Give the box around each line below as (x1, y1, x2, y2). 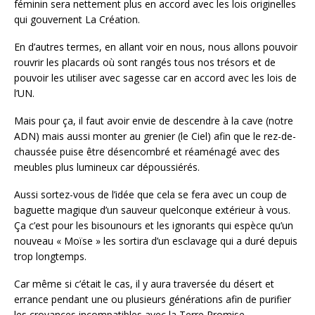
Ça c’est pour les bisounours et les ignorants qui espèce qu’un (14, 218, 293, 232)
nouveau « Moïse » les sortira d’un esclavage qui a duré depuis (14, 233, 297, 247)
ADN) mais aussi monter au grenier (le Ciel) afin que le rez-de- (14, 129, 296, 143)
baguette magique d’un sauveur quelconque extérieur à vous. (14, 202, 290, 217)
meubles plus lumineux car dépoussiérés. (14, 160, 200, 174)
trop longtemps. (14, 249, 86, 263)
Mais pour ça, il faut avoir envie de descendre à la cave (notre (14, 113, 293, 127)
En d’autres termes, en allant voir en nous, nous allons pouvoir (14, 40, 297, 54)
